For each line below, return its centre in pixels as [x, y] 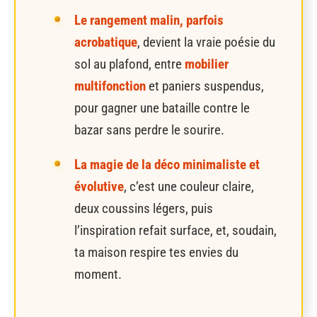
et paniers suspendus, [205, 86]
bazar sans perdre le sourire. [149, 130]
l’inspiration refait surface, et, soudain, [175, 231]
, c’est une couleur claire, [189, 187]
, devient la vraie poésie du [206, 42]
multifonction [110, 86]
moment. [98, 275]
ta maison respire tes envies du [156, 253]
